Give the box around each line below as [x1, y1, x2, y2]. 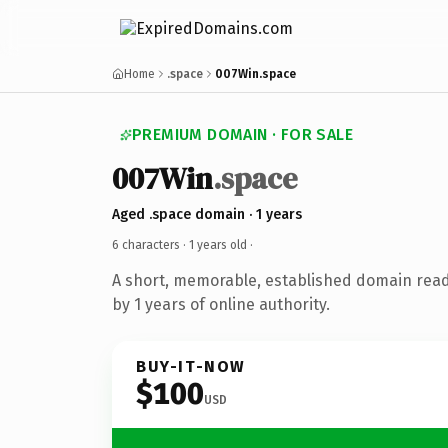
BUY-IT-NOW [136, 356, 246, 376]
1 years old [189, 237, 247, 252]
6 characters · [112, 237, 189, 252]
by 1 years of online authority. [112, 294, 330, 314]
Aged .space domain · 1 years [112, 205, 302, 223]
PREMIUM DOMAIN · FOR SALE [132, 125, 353, 144]
